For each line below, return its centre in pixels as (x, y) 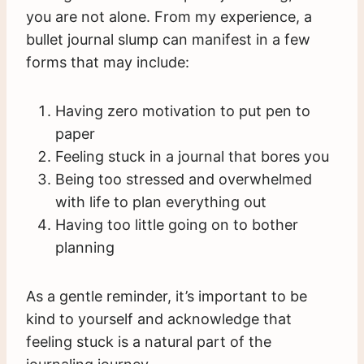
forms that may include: (108, 62)
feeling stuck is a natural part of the (149, 341)
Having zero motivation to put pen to (183, 110)
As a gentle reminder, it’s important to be (167, 296)
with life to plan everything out (161, 201)
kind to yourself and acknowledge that (159, 318)
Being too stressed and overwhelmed (184, 179)
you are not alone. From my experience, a (169, 16)
